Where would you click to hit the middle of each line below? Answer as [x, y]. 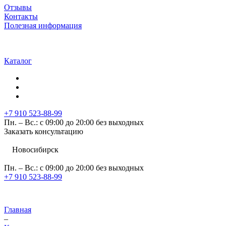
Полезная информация [43, 25]
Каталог [18, 61]
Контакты [21, 16]
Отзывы [18, 7]
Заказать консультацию [44, 131]
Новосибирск [35, 150]
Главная [18, 210]
